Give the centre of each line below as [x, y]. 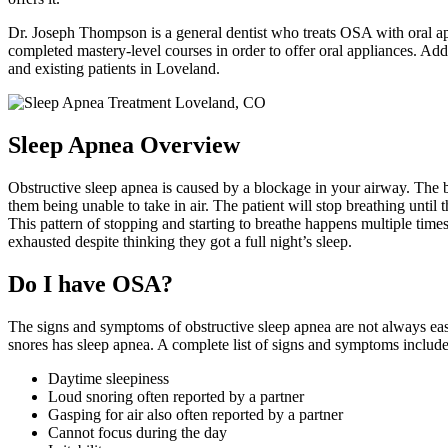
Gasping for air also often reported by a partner [195, 414]
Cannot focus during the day [137, 432]
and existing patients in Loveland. [114, 68]
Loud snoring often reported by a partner [176, 396]
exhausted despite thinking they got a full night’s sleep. [180, 241]
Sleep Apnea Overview [124, 144]
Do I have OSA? [90, 283]
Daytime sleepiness [108, 378]
